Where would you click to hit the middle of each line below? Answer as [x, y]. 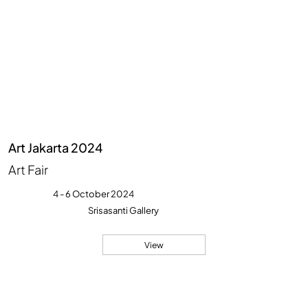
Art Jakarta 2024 [56, 147]
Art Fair [29, 169]
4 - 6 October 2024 [93, 194]
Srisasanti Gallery [124, 211]
